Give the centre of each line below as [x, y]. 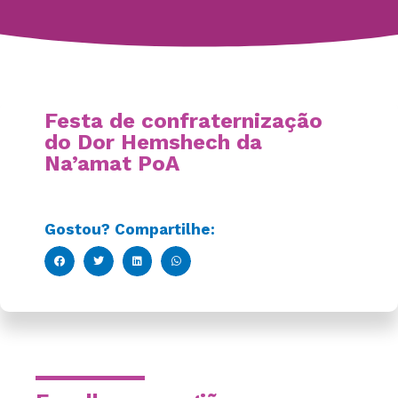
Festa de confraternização [183, 120]
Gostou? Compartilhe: [130, 229]
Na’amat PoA [112, 163]
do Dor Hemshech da [153, 142]
